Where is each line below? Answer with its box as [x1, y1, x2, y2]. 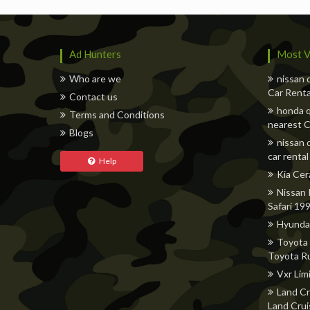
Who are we [69, 73, 121, 84]
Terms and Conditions [69, 109, 165, 120]
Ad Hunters [69, 48, 121, 60]
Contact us [69, 91, 118, 102]
